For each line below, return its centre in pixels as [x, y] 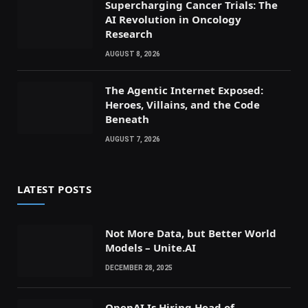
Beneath [127, 119]
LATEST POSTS [55, 189]
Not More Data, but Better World [191, 233]
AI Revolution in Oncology [173, 20]
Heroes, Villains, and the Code [183, 105]
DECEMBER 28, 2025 [139, 268]
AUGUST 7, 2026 [133, 140]
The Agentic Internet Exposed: [184, 90]
